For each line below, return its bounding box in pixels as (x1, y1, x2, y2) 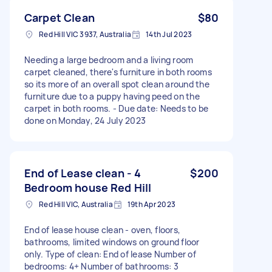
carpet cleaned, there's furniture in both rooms (24, 66, 212, 78)
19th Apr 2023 (127, 199, 175, 209)
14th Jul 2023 (146, 29, 192, 39)
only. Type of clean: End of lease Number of (24, 248, 196, 260)
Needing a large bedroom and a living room (24, 53, 194, 66)
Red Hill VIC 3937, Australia (39, 29, 131, 39)
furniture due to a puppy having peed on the (24, 90, 200, 102)
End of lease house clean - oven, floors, (24, 223, 180, 236)
